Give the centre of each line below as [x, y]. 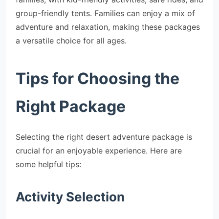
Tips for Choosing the [98, 78]
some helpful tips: [48, 164]
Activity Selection [70, 197]
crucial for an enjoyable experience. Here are [99, 151]
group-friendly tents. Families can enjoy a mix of [105, 13]
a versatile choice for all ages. [71, 41]
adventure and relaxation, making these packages [108, 27]
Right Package [71, 106]
